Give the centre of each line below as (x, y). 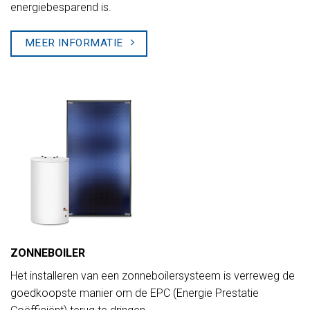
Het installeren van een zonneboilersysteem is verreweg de (153, 275)
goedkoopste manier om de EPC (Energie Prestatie (135, 293)
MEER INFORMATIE (74, 43)
